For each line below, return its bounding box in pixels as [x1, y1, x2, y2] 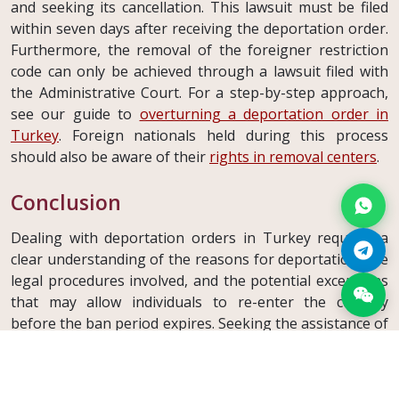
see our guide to [11, 104, 140, 125]
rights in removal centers [209, 147, 377, 167]
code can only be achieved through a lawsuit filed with [11, 61, 388, 82]
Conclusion [11, 188, 121, 217]
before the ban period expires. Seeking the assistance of [11, 313, 388, 334]
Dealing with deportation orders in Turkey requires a [11, 228, 388, 248]
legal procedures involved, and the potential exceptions [11, 271, 388, 291]
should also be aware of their [11, 147, 209, 167]
